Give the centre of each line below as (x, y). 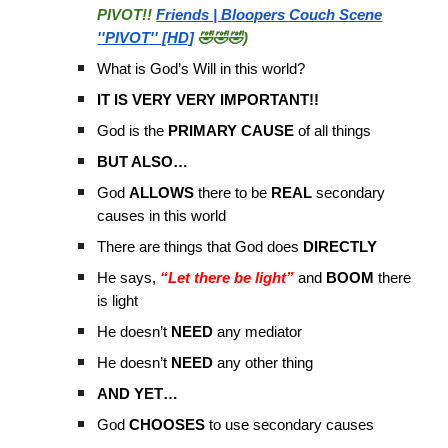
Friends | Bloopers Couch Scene (269, 15)
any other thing (263, 363)
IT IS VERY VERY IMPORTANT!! (208, 100)
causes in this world (162, 216)
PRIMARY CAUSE (231, 131)
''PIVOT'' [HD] (146, 38)
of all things (333, 131)
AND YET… (138, 394)
